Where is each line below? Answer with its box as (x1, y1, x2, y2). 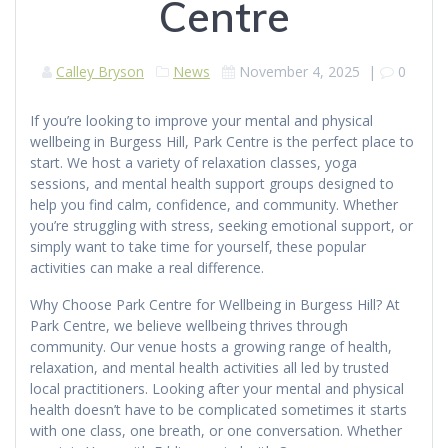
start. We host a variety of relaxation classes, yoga (30, 152, 357, 172)
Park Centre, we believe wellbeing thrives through (30, 315, 348, 335)
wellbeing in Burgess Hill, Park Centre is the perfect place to (30, 131, 414, 151)
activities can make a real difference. (30, 257, 264, 277)
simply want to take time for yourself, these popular (30, 236, 366, 256)
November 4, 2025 (239, 61, 360, 81)
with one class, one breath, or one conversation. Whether (30, 420, 402, 440)
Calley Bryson (56, 61, 144, 81)
